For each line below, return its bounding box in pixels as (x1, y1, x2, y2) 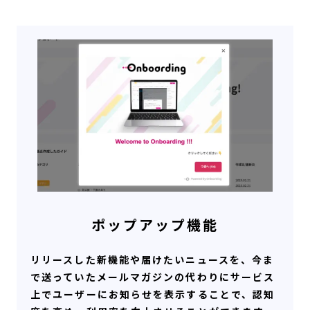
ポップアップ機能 (91, 215, 219, 235)
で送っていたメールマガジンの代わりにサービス (30, 270, 275, 284)
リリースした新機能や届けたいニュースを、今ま (30, 253, 275, 267)
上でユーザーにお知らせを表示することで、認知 (30, 287, 275, 302)
